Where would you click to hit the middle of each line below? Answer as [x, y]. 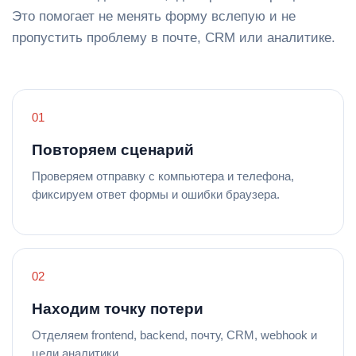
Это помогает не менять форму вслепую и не [154, 16]
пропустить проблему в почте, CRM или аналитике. [174, 37]
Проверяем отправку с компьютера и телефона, [163, 176]
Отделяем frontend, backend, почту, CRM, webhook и [174, 335]
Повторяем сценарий [113, 149]
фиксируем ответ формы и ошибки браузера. [156, 194]
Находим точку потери [118, 308]
